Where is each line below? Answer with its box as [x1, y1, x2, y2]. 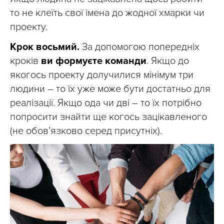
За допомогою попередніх [79, 41, 199, 53]
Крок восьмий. [10, 41, 79, 53]
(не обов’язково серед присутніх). [10, 125, 162, 137]
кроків [10, 55, 41, 67]
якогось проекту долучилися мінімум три [10, 69, 193, 81]
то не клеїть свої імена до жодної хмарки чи [10, 7, 204, 19]
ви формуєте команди [41, 55, 146, 67]
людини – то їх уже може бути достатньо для [10, 83, 210, 95]
